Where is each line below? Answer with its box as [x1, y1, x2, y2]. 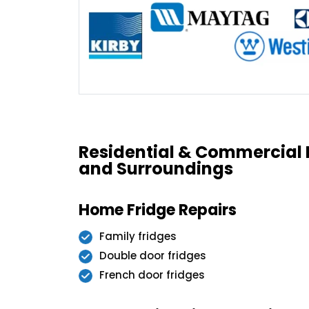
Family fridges [99, 229, 177, 244]
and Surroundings [79, 157, 233, 181]
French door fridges [99, 268, 205, 283]
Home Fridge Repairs [79, 199, 237, 221]
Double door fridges [99, 248, 206, 263]
